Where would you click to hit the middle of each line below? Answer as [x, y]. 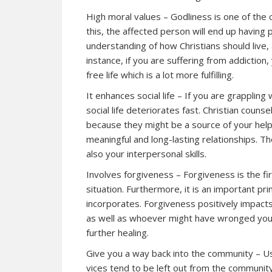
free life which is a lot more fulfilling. [160, 75]
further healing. [117, 233]
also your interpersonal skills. [146, 154]
